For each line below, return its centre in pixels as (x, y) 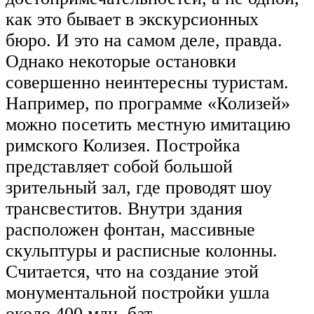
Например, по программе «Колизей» (148, 103)
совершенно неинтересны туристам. (147, 82)
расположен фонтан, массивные (130, 229)
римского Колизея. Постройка (123, 145)
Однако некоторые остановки (121, 61)
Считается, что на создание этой (132, 271)
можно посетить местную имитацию (148, 124)
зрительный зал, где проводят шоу (139, 187)
